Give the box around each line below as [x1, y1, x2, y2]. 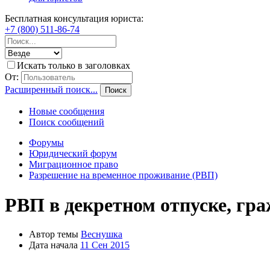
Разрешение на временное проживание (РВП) [29, 170, 218, 181]
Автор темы [29, 229, 78, 240]
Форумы [29, 137, 64, 148]
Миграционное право [29, 159, 118, 170]
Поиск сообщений [29, 117, 104, 128]
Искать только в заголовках [17, 60, 130, 71]
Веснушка [81, 229, 122, 240]
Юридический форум [29, 148, 117, 159]
